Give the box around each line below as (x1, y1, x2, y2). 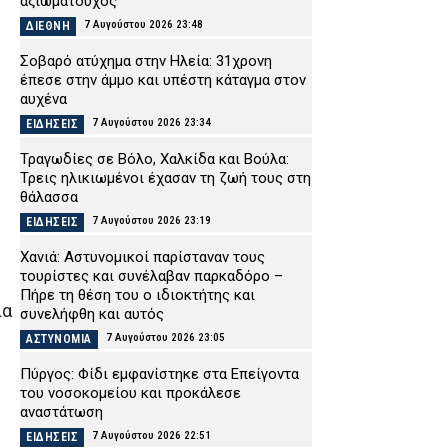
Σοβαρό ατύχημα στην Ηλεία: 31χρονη (20, 52, 272, 71)
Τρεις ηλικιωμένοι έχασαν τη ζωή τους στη (20, 169, 311, 188)
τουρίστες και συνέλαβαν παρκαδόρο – (20, 267, 283, 286)
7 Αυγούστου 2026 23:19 (92, 214, 211, 228)
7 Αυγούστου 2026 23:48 (84, 18, 203, 32)
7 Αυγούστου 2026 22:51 (92, 429, 211, 443)
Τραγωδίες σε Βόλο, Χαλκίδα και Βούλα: (20, 150, 289, 169)
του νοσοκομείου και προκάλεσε (20, 384, 241, 403)
